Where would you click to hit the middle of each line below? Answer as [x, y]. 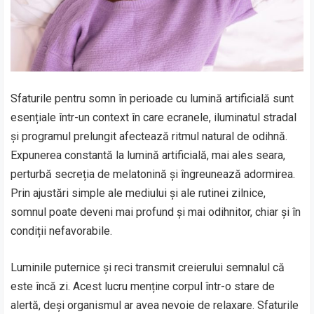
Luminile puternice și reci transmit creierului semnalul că [148, 267]
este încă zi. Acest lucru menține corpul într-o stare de [143, 286]
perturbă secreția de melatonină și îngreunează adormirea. [153, 174]
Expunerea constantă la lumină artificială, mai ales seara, [148, 155]
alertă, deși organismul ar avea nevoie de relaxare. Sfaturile [155, 305]
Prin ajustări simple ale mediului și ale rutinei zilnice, [138, 193]
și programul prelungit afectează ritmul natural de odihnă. [149, 136]
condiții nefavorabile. [62, 231]
